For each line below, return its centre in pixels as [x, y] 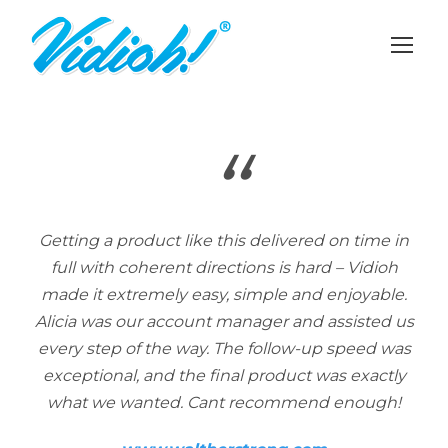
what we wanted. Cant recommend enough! [224, 402]
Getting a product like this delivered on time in [224, 240]
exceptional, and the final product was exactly [224, 375]
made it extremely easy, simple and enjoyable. [224, 294]
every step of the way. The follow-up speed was [224, 348]
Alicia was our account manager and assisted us [224, 321]
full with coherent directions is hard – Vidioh [224, 267]
